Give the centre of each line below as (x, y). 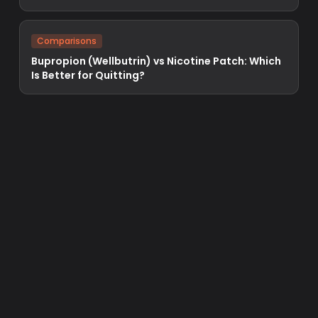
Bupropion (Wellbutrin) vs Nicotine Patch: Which (157, 61)
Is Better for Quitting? (88, 75)
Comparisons (67, 41)
